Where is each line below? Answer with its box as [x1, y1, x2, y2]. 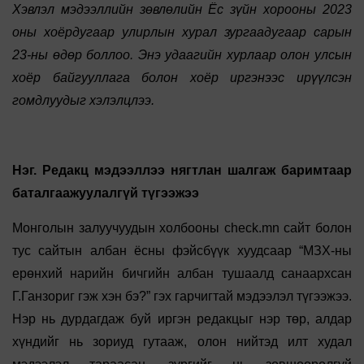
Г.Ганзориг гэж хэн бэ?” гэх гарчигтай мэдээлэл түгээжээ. [12, 289, 352, 304]
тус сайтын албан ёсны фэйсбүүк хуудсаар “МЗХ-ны [12, 244, 352, 258]
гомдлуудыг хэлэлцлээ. [12, 93, 158, 108]
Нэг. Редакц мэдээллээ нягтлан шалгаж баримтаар [12, 163, 352, 178]
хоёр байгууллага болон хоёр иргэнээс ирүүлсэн [12, 71, 352, 85]
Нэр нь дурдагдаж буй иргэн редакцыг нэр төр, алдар [12, 312, 352, 327]
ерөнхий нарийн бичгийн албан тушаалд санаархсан [12, 266, 352, 281]
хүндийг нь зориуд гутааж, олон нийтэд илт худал [12, 335, 352, 349]
